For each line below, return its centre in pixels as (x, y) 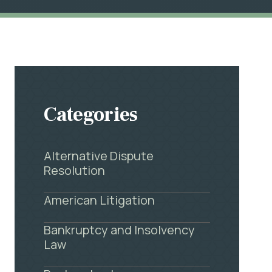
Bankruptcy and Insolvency (120, 230)
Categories (91, 115)
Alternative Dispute (99, 156)
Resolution (75, 170)
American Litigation (100, 200)
